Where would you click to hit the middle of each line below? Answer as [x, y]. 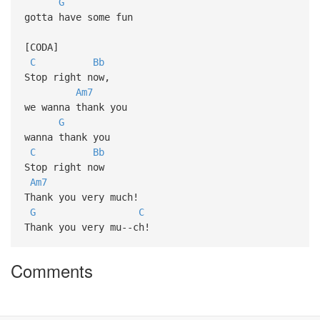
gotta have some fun [78, 17]
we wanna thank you [75, 107]
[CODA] [41, 47]
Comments [52, 271]
